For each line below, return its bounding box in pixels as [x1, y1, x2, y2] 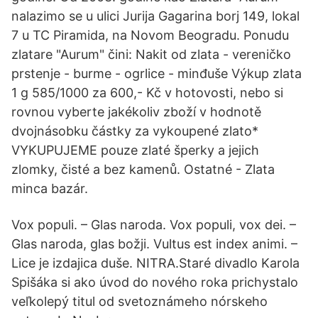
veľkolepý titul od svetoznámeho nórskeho [11, 294, 268, 309]
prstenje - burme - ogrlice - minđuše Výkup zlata [11, 66, 302, 81]
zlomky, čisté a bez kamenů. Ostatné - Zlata [11, 162, 275, 177]
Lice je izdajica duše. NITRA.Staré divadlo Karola [11, 256, 300, 270]
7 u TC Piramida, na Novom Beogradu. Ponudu [11, 28, 289, 43]
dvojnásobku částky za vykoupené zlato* [11, 124, 258, 138]
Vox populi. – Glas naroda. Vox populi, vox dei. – [11, 217, 296, 232]
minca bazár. [11, 181, 88, 196]
